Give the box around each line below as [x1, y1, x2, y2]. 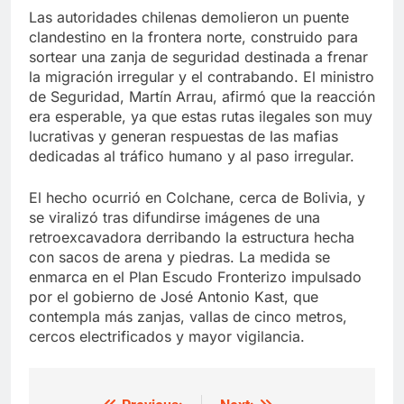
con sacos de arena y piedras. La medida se [29, 248, 330, 267]
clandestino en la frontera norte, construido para [29, 28, 358, 47]
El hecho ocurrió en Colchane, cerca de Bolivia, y [29, 188, 365, 207]
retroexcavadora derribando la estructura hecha [29, 228, 354, 247]
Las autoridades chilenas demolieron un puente [29, 8, 349, 27]
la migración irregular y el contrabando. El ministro [29, 68, 374, 87]
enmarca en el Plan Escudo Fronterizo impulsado [29, 268, 362, 287]
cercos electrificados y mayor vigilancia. [29, 327, 305, 346]
